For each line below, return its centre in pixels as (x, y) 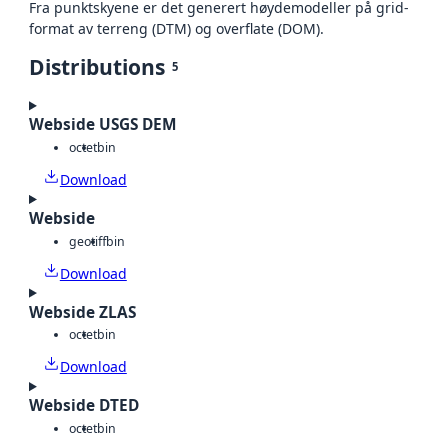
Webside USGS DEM (103, 125)
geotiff (87, 241)
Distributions (97, 67)
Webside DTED (84, 406)
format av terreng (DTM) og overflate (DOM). (176, 29)
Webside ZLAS (82, 312)
